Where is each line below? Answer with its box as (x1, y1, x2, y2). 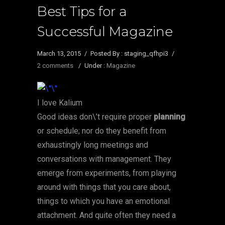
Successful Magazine (37, 24, 173, 40)
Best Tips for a (37, 4, 127, 20)
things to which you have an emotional (37, 196, 170, 206)
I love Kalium (37, 98, 82, 108)
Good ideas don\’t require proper (37, 112, 154, 122)
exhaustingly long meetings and (37, 140, 148, 150)
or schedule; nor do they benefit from (37, 126, 166, 136)
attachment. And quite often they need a (37, 210, 176, 220)
